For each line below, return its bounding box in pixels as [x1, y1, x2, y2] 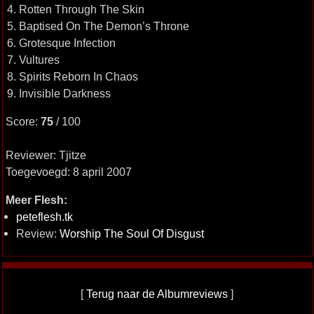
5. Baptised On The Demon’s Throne [6, 20, 189, 32]
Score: [5, 115, 41, 128]
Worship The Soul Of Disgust [59, 227, 204, 240]
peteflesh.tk [15, 210, 73, 223]
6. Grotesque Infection [6, 36, 116, 49]
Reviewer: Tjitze [5, 149, 86, 161]
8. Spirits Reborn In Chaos [6, 70, 138, 83]
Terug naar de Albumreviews [86, 287, 228, 300]
